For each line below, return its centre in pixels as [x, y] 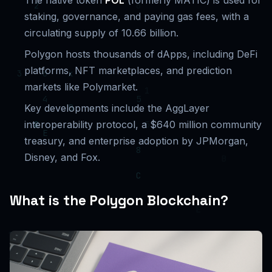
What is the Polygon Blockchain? [119, 201]
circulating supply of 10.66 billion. [101, 33]
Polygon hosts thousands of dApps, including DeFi [141, 54]
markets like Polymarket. [81, 87]
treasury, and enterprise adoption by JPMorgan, [136, 141]
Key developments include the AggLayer [117, 108]
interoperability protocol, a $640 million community [143, 124]
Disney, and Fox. [62, 157]
